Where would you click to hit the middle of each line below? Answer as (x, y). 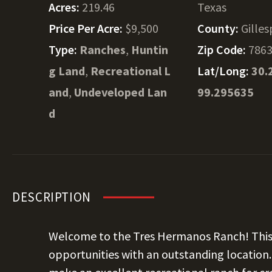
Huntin (150, 49)
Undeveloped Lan (121, 92)
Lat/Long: (225, 71)
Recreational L (131, 71)
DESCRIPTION (52, 197)
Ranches (103, 49)
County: (219, 28)
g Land (67, 71)
